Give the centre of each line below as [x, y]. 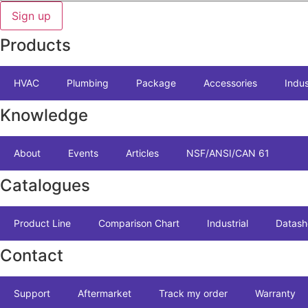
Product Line [42, 223]
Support [32, 293]
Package [156, 82]
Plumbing [88, 82]
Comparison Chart [139, 223]
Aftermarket [104, 293]
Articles [142, 153]
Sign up [31, 15]
